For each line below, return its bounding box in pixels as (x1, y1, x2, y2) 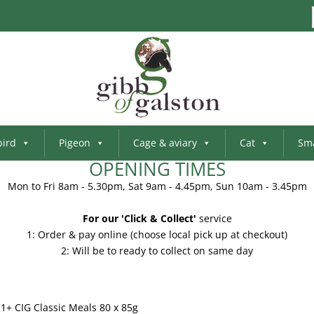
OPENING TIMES (88, 156, 226, 182)
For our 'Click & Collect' (82, 212, 196, 225)
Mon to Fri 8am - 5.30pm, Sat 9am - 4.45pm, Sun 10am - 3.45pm (7, 179, 307, 193)
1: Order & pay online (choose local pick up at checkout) (27, 228, 287, 241)
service (196, 212, 232, 225)
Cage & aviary (132, 136, 197, 149)
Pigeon (58, 136, 90, 149)
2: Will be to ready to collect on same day (61, 244, 253, 257)
